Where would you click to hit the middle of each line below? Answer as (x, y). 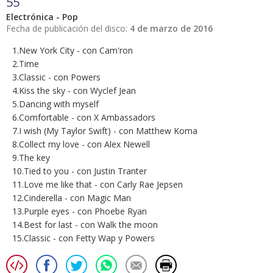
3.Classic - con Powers (56, 77)
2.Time (26, 64)
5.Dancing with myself (55, 104)
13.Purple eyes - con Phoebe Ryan (80, 211)
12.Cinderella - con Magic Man (72, 198)
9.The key (31, 158)
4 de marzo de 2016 (171, 29)
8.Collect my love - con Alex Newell (81, 144)
